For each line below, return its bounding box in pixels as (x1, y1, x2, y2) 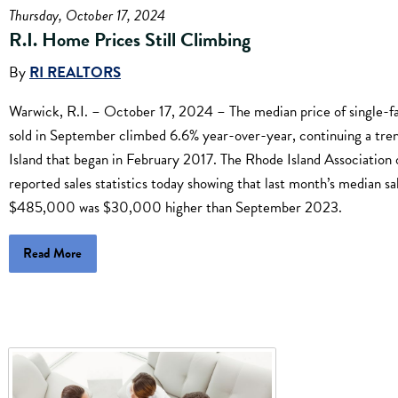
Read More (23, 243, 83, 264)
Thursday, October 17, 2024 (9, 4, 165, 27)
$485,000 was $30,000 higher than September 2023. (9, 196, 342, 219)
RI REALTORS (29, 61, 121, 84)
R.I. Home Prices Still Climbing (9, 24, 251, 54)
